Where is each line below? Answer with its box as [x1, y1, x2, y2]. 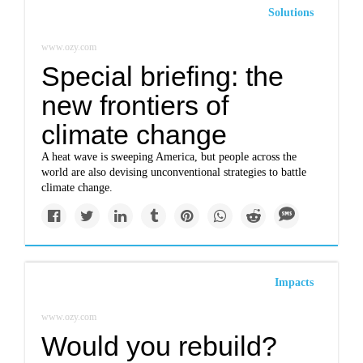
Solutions [267, 6, 314, 19]
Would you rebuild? [41, 331, 278, 361]
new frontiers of [41, 90, 229, 121]
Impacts [274, 276, 314, 288]
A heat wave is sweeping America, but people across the [41, 151, 297, 163]
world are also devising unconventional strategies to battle [41, 166, 307, 178]
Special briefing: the [41, 61, 284, 92]
